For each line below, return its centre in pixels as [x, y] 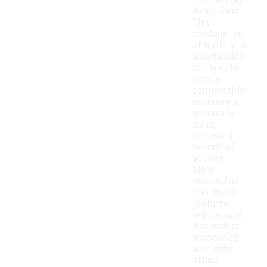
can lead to [215, 68]
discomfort [215, 226]
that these [214, 193]
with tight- [214, 249]
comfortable [218, 91]
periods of [213, 147]
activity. [208, 159]
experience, [216, 102]
